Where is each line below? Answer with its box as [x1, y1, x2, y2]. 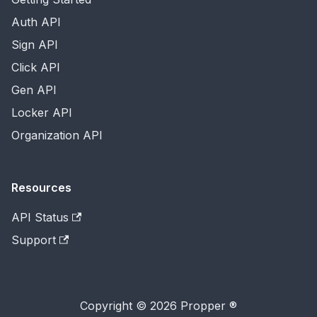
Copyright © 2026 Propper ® [80, 299, 237, 313]
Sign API [11, 38, 58, 52]
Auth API [11, 15, 61, 30]
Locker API [11, 105, 72, 120]
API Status [11, 210, 69, 225]
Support [11, 233, 56, 248]
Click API [11, 60, 60, 75]
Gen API [11, 83, 57, 98]
